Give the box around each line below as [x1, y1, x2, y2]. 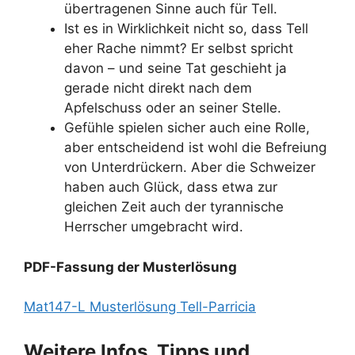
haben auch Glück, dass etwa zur [64, 179, 277, 195]
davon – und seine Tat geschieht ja [64, 60, 287, 76]
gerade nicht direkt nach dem [64, 80, 252, 96]
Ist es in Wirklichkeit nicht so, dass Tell [64, 21, 308, 36]
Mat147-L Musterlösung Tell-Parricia [24, 299, 256, 315]
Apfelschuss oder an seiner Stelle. [64, 100, 281, 116]
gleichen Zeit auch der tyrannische [64, 199, 284, 215]
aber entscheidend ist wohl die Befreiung [64, 139, 326, 155]
